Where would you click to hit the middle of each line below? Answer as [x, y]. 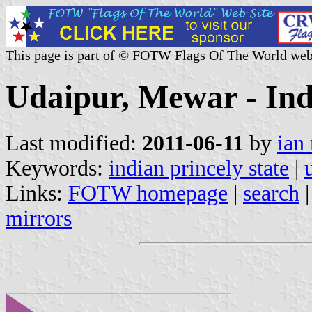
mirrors [39, 218]
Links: [37, 193]
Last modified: [74, 143]
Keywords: [57, 168]
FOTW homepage [148, 193]
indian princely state [199, 168]
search [271, 193]
